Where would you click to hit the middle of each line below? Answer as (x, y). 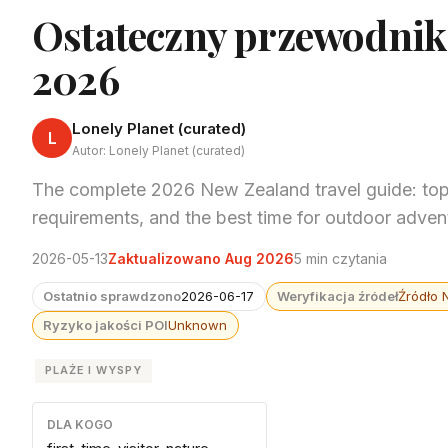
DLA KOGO (80, 424)
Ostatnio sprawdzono (112, 296)
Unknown (198, 325)
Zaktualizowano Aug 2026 (201, 258)
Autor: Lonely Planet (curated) (158, 150)
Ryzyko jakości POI (106, 325)
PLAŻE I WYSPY (93, 370)
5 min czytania (340, 258)
